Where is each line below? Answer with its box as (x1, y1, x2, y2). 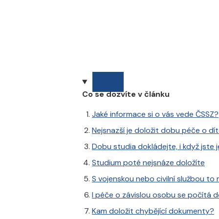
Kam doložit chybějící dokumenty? (92, 206, 214, 217)
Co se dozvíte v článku (82, 89, 170, 100)
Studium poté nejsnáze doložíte (92, 157, 205, 168)
